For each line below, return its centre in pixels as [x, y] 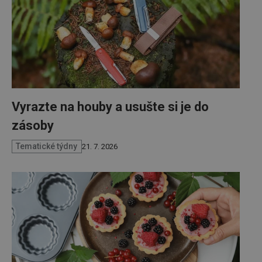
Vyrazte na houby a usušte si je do [110, 106]
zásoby [33, 125]
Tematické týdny [47, 146]
